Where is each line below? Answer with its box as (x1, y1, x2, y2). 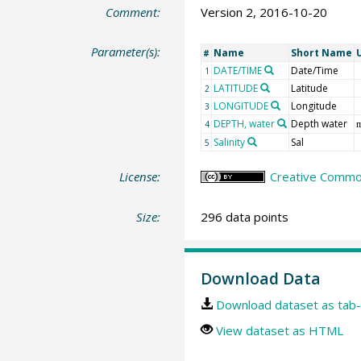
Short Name (290, 46, 352, 60)
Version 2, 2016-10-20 (200, 3, 327, 20)
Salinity (213, 135, 245, 150)
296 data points (200, 208, 288, 225)
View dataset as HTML (215, 322, 343, 339)
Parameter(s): (91, 44, 161, 60)
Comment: (106, 3, 161, 20)
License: (119, 168, 161, 185)
